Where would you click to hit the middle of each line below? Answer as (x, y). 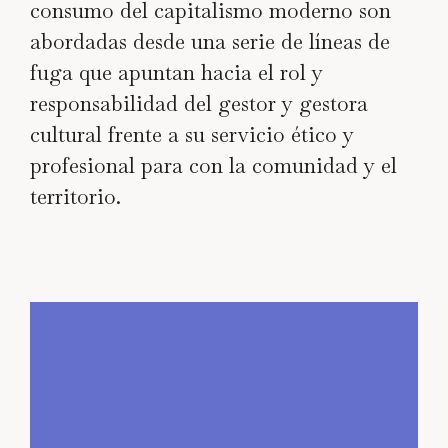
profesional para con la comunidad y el (213, 165)
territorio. (75, 196)
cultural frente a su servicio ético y (192, 134)
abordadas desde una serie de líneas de (210, 41)
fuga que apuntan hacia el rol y (176, 72)
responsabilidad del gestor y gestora (199, 103)
